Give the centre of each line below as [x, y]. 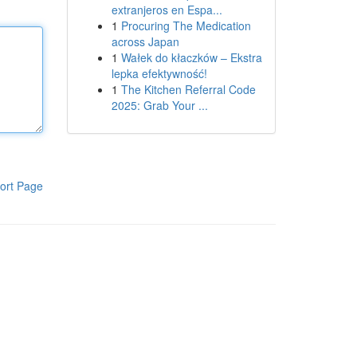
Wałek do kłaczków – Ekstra [191, 57]
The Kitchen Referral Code [188, 89]
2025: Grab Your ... [159, 105]
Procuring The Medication [186, 25]
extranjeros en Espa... [167, 10]
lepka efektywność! [159, 73]
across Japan [145, 41]
